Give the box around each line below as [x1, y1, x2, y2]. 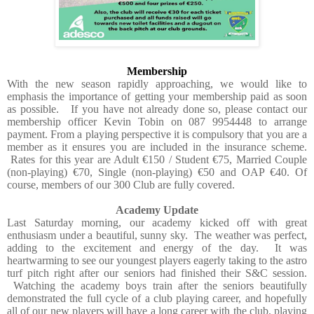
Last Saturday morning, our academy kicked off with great [7, 216, 307, 228]
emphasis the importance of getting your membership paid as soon [7, 90, 307, 102]
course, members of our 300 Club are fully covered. [7, 178, 235, 191]
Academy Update [116, 203, 198, 216]
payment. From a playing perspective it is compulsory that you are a [7, 128, 307, 140]
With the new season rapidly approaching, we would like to [7, 77, 307, 90]
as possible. [7, 102, 59, 115]
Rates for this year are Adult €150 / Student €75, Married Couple [11, 153, 308, 165]
